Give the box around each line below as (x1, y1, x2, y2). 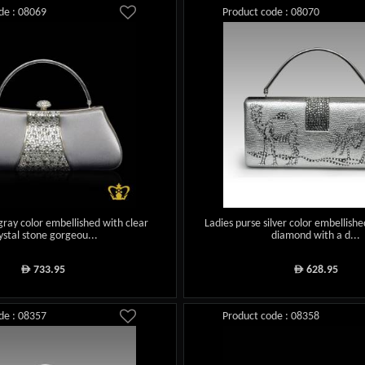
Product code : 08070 (222, 7, 319, 20)
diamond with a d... (271, 229, 361, 242)
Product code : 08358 (222, 310, 319, 323)
